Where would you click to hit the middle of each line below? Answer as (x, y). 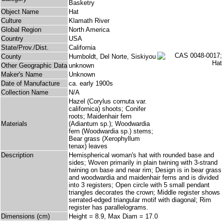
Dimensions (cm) (25, 217)
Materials (14, 124)
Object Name (20, 12)
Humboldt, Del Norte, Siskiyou (112, 57)
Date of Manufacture (30, 84)
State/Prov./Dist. (25, 48)
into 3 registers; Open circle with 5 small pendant (139, 185)
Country (12, 39)
